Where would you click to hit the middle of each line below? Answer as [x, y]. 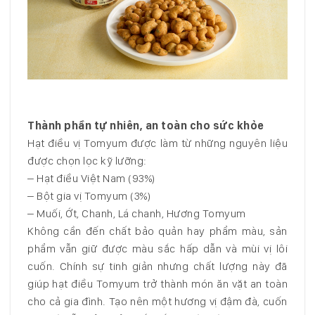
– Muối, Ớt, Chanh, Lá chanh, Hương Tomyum [137, 214]
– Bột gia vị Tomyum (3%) [89, 196]
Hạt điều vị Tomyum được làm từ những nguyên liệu [157, 143]
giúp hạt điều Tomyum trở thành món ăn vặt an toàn [157, 284]
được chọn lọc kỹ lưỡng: [87, 161]
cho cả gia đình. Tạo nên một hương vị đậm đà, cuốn [157, 302]
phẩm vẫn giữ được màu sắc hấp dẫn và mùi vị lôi [157, 249]
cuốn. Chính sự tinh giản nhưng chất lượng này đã [157, 266]
